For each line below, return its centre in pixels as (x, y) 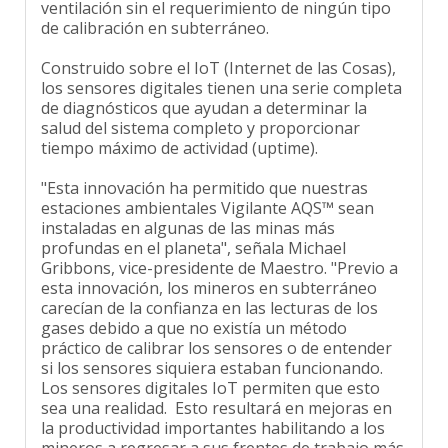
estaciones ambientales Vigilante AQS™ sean (207, 194)
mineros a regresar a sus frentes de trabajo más (222, 434)
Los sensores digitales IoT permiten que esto (210, 374)
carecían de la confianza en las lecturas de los (209, 294)
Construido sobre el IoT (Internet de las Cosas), (218, 54)
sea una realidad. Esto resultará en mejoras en (216, 394)
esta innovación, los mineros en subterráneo (209, 274)
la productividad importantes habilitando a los (213, 414)
